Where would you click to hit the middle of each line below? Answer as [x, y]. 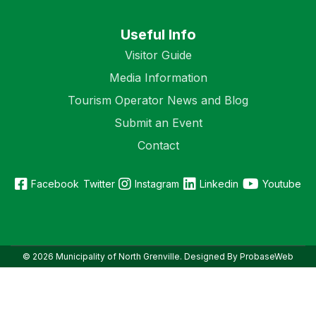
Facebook [55, 184]
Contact [158, 146]
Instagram [157, 184]
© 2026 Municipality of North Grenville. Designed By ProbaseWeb [158, 257]
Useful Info [158, 35]
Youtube [282, 184]
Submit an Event [158, 123]
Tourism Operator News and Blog [158, 101]
